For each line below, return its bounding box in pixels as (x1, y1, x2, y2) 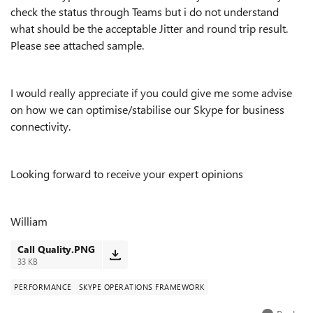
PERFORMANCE (14, 282, 72, 292)
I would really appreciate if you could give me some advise (10, 85, 292, 100)
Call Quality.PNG (17, 242, 95, 256)
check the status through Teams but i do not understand (10, 4, 279, 19)
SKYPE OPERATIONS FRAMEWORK (78, 282, 205, 292)
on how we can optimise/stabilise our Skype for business (10, 102, 284, 117)
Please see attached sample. (10, 38, 147, 52)
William (10, 214, 48, 228)
